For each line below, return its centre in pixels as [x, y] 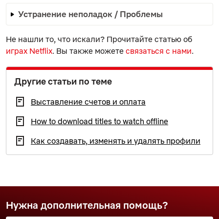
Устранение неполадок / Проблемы [90, 14]
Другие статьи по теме [63, 81]
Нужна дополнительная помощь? [87, 205]
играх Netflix [29, 51]
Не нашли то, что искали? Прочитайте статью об [99, 39]
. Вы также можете [89, 51]
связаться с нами [159, 51]
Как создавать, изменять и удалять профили [116, 141]
